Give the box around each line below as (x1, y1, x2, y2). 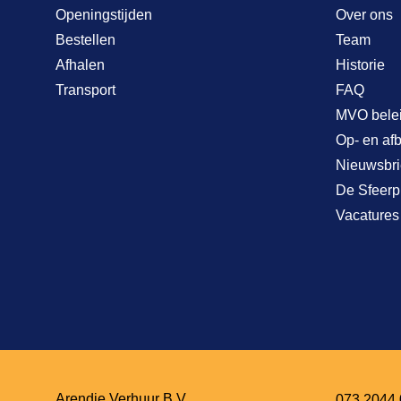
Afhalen (55, 56, 105, 73)
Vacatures (335, 207, 399, 223)
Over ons (335, 6, 393, 22)
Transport (55, 81, 115, 98)
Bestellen (55, 31, 115, 47)
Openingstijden (55, 6, 152, 22)
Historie (335, 56, 385, 73)
